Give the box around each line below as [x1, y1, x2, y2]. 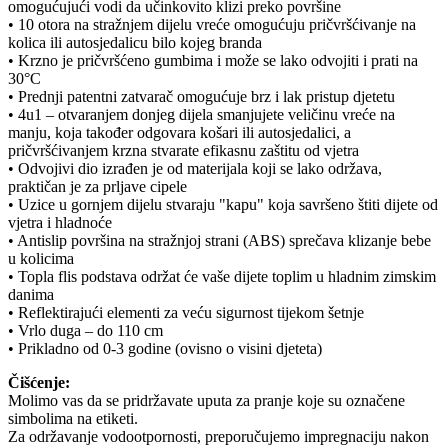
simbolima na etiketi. [8, 409, 138, 427]
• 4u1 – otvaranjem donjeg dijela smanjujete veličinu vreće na [8, 105, 395, 123]
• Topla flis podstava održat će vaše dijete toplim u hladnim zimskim [8, 267, 436, 285]
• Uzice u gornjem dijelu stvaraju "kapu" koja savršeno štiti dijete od [8, 195, 438, 213]
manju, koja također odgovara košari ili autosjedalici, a [8, 123, 351, 141]
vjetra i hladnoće [8, 213, 112, 231]
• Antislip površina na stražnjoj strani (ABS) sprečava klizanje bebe [8, 231, 431, 249]
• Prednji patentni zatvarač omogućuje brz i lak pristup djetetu [8, 87, 395, 105]
